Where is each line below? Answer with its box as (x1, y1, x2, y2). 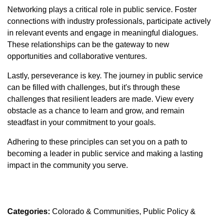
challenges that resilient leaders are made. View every (7, 95, 194, 103)
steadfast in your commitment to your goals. (7, 118, 156, 127)
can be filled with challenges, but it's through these (7, 83, 180, 91)
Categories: (7, 207, 50, 216)
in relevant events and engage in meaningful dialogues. (7, 29, 198, 37)
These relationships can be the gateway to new (7, 40, 169, 49)
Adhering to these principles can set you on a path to (7, 138, 187, 146)
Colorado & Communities (52, 207, 139, 216)
